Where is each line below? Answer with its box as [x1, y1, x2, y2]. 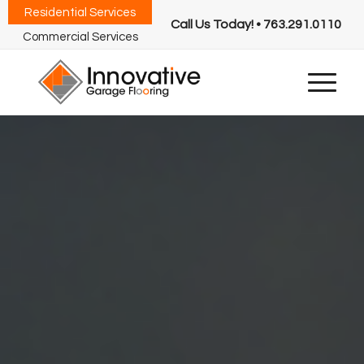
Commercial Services [22, 30, 138, 43]
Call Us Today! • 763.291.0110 [170, 18, 341, 31]
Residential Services [24, 6, 136, 19]
